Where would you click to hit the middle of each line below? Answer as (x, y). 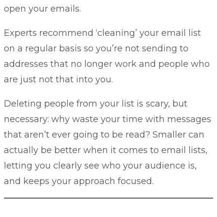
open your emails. (42, 9)
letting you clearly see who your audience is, (100, 166)
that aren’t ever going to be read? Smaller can (104, 135)
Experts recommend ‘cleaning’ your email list (102, 33)
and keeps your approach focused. (79, 181)
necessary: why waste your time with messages (108, 119)
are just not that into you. (58, 80)
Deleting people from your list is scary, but (96, 104)
